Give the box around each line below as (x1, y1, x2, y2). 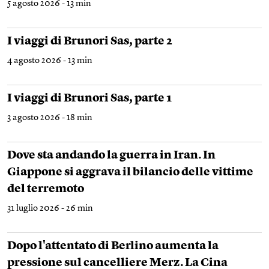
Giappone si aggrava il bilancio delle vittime (7, 167, 253, 179)
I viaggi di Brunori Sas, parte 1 (7, 93, 172, 105)
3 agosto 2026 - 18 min (7, 113, 92, 123)
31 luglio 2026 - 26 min (7, 204, 93, 214)
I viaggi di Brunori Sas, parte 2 (7, 36, 172, 48)
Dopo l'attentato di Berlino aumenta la (7, 241, 219, 253)
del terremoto (7, 184, 84, 196)
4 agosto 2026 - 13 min (7, 56, 92, 66)
